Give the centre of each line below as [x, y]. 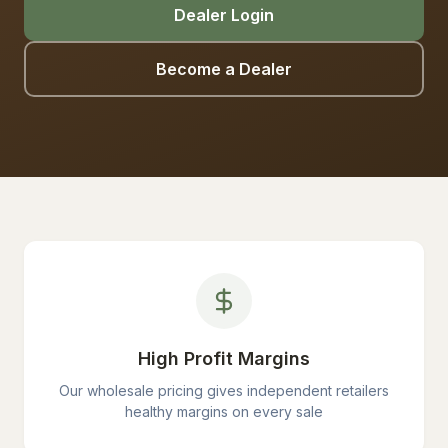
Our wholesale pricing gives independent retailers [224, 390]
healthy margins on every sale [224, 411]
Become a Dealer [224, 69]
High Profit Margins [224, 358]
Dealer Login [224, 15]
